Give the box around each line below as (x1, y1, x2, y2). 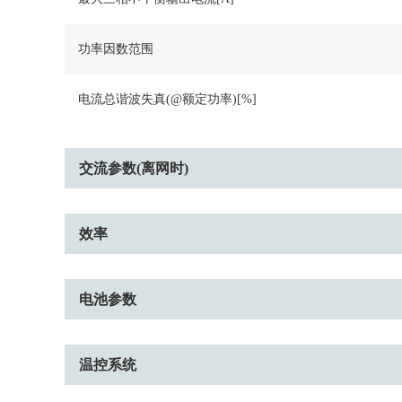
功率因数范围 (78, 42, 153, 56)
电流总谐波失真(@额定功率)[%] (78, 92, 257, 106)
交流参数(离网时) (79, 161, 188, 176)
